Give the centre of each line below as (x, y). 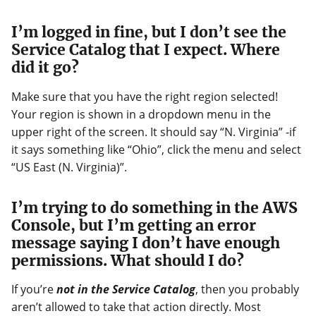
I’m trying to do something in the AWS (154, 207)
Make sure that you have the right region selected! (145, 96)
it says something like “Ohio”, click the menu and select (156, 149)
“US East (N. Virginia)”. (69, 167)
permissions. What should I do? (128, 260)
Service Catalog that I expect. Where (146, 50)
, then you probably (247, 289)
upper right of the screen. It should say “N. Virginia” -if (153, 132)
